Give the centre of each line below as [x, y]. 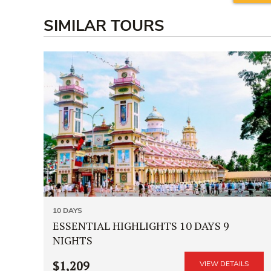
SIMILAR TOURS [104, 25]
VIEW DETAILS [224, 263]
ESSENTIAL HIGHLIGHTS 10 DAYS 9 [141, 225]
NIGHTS [73, 240]
